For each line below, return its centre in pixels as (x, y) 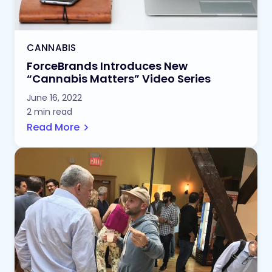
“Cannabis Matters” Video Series (119, 79)
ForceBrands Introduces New (107, 66)
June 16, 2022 (54, 98)
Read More (53, 127)
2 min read (49, 112)
